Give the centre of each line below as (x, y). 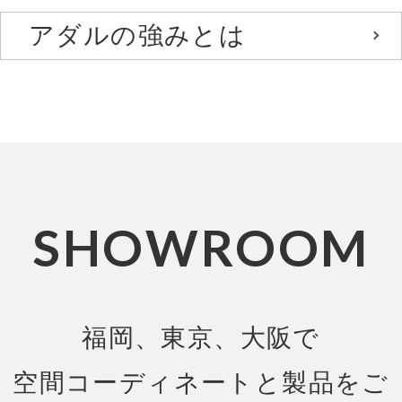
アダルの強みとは (138, 36)
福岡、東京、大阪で (201, 338)
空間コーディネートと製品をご (201, 383)
